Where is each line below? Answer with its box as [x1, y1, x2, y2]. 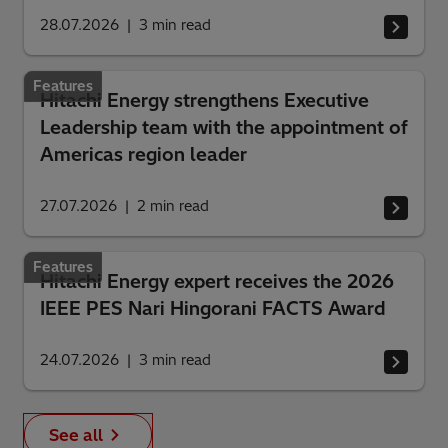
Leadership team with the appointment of [40, 116, 408, 139]
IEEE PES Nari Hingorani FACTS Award [40, 297, 385, 320]
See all [49, 425, 103, 445]
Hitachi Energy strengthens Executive [40, 89, 369, 112]
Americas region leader [40, 143, 247, 166]
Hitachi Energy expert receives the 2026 [40, 270, 394, 293]
